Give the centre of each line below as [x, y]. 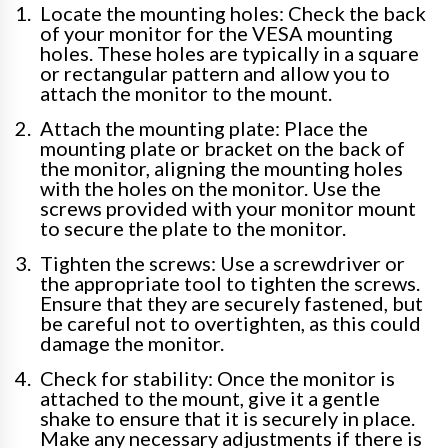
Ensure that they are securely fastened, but [231, 303]
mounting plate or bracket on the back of [222, 148]
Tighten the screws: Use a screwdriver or [222, 263]
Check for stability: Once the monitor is [217, 378]
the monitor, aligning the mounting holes [221, 168]
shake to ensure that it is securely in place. [227, 418]
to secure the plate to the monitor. [193, 228]
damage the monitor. [132, 343]
